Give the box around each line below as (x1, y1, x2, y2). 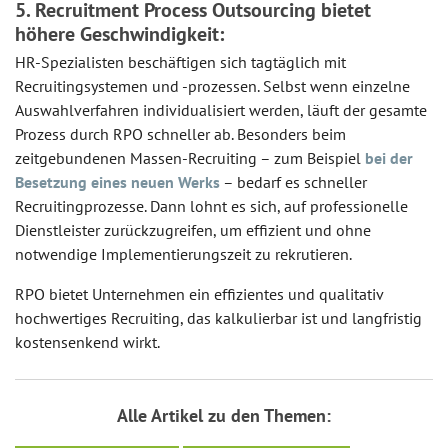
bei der (365, 148, 413, 169)
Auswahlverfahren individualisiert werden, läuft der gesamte (15, 100, 427, 121)
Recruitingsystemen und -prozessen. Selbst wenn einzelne (15, 76, 410, 97)
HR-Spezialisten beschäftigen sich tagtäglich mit (15, 52, 346, 73)
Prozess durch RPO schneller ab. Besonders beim (15, 124, 346, 145)
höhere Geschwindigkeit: (15, 21, 224, 48)
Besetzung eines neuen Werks (15, 172, 220, 193)
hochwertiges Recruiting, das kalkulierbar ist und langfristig (15, 308, 422, 329)
